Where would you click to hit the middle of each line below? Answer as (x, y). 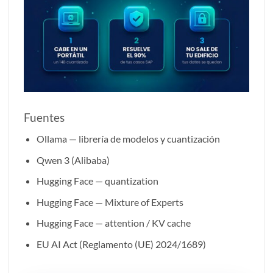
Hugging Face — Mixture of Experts (110, 202)
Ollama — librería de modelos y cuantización (128, 139)
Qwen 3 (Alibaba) (73, 160)
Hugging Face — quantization (97, 181)
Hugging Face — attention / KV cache (113, 223)
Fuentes (44, 118)
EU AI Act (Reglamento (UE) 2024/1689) (121, 244)
